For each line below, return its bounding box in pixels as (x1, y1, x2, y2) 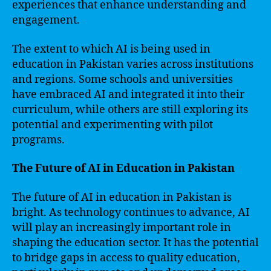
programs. (12, 132, 65, 147)
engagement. (12, 13, 80, 27)
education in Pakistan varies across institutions (12, 57, 253, 71)
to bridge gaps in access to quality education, (12, 250, 240, 265)
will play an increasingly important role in (12, 220, 231, 235)
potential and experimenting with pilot (12, 117, 213, 132)
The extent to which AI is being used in (12, 42, 211, 56)
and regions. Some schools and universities (12, 72, 233, 87)
